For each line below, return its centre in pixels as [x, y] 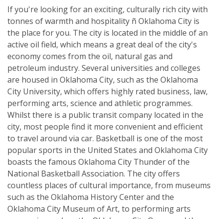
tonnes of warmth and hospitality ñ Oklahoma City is [103, 21]
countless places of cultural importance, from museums [109, 185]
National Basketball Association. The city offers [94, 173]
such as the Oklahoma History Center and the [91, 197]
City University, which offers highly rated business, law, [108, 91]
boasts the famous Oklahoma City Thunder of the [99, 162]
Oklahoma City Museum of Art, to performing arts [99, 208]
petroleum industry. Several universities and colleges [104, 68]
